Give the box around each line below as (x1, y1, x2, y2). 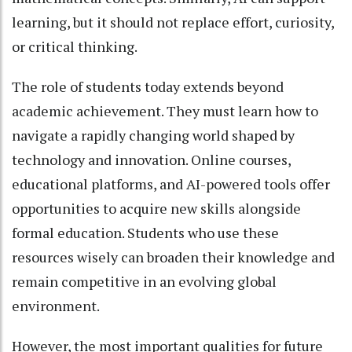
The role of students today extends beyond (12, 76, 284, 96)
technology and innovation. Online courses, (12, 149, 291, 169)
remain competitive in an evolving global (12, 271, 277, 291)
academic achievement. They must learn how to (12, 101, 318, 120)
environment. (12, 295, 100, 315)
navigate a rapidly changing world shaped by (12, 125, 295, 145)
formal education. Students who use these (12, 222, 279, 242)
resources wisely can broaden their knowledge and (12, 247, 335, 266)
